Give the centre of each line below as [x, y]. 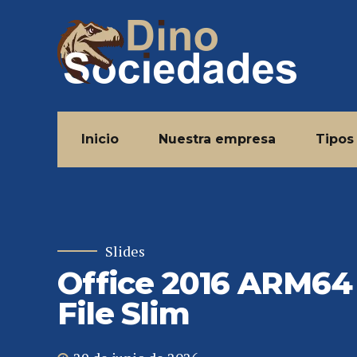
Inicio [100, 139]
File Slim [124, 313]
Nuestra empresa [217, 139]
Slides [125, 251]
